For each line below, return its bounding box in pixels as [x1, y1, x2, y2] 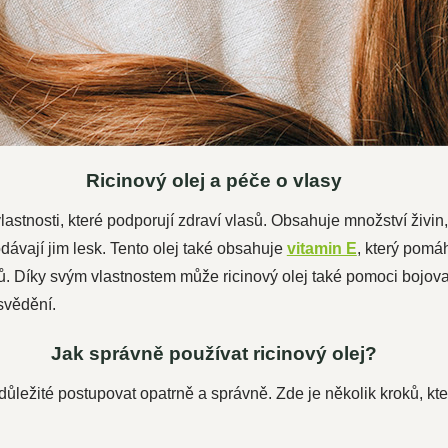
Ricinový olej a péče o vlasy [85, 170, 342, 191]
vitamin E [286, 240, 357, 257]
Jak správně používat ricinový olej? [50, 343, 377, 364]
